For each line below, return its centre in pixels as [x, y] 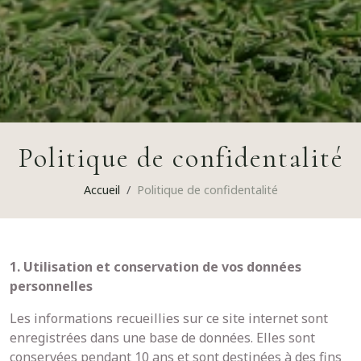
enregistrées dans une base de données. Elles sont [162, 338]
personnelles [51, 286]
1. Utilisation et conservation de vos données [156, 267]
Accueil [102, 190]
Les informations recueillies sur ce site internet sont [169, 318]
